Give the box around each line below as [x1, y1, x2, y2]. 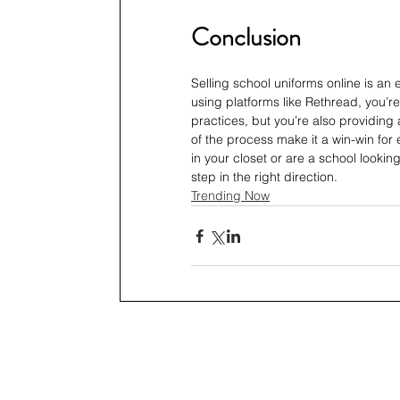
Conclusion [191, 20, 301, 56]
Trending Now [191, 187, 270, 204]
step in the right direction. [191, 169, 337, 186]
